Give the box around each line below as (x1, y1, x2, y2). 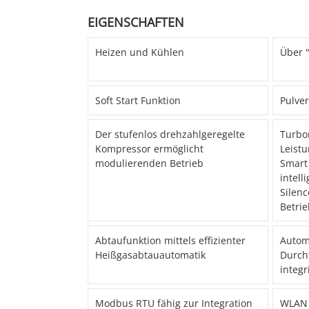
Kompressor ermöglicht (95, 142, 203, 156)
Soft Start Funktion (95, 94, 181, 108)
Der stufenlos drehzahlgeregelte (95, 128, 245, 141)
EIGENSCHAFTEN (88, 14, 184, 31)
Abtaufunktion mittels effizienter (95, 234, 246, 248)
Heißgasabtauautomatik (95, 248, 206, 262)
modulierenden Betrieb (95, 157, 203, 170)
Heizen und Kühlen (95, 46, 184, 59)
